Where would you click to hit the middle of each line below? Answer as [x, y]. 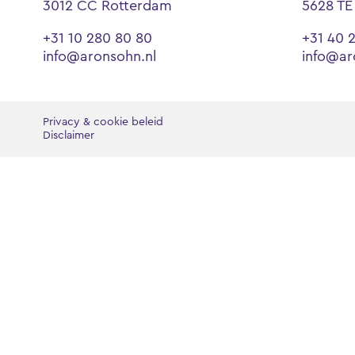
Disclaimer [69, 135]
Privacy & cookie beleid [103, 122]
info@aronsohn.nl [99, 56]
